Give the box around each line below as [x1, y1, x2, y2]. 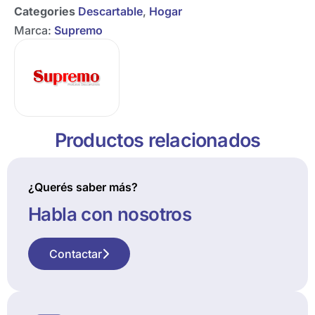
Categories [14, 4, 75, 18]
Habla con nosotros [28, 203, 192, 226]
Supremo [54, 22, 103, 37]
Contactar [49, 247, 102, 262]
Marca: [14, 22, 54, 37]
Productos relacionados [54, 129, 261, 153]
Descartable [78, 4, 143, 18]
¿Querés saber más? [28, 180, 138, 195]
